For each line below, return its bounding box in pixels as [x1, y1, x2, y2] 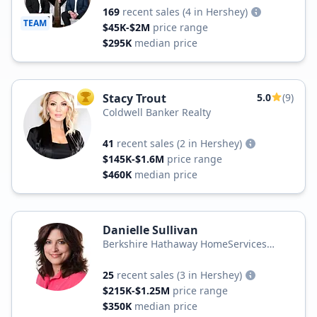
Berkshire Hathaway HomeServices [103, 237, 267, 250]
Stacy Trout [103, 91, 166, 106]
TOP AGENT [84, 93, 134, 106]
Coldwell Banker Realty [103, 105, 211, 119]
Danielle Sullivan [103, 222, 198, 238]
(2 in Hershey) [177, 137, 242, 150]
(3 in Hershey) [177, 268, 242, 282]
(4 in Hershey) [183, 5, 248, 18]
